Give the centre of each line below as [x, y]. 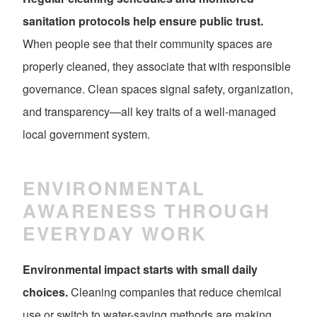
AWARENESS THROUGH [147, 210]
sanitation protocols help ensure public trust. [143, 21]
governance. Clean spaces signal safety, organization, [158, 89]
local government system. [86, 134]
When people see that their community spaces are [148, 44]
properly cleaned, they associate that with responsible [157, 67]
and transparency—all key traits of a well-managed [149, 112]
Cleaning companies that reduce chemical [175, 292]
